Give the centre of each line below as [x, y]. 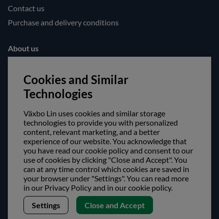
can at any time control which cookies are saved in [106, 169]
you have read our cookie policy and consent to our [108, 150]
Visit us [20, 82]
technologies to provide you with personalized [101, 122]
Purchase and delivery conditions [63, 22]
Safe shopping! [109, 160]
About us [23, 48]
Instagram [33, 135]
